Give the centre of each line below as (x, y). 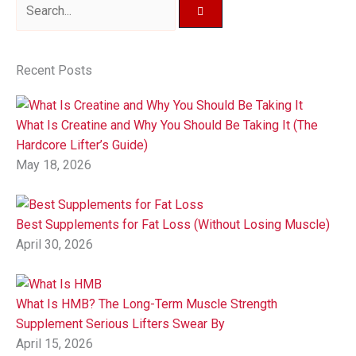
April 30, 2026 (54, 245)
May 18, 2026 (54, 164)
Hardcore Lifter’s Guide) (82, 145)
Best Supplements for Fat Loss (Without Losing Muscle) (173, 225)
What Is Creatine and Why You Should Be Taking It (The (167, 125)
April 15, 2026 (54, 344)
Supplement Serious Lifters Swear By (120, 324)
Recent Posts (54, 70)
